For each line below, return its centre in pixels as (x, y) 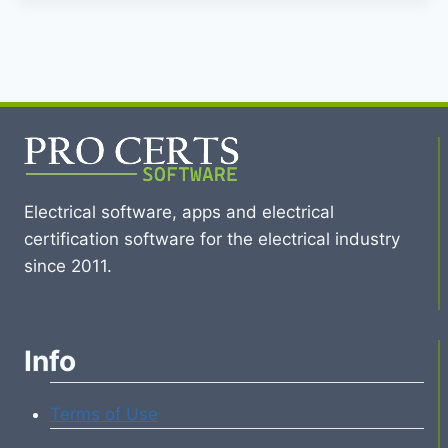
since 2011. (68, 266)
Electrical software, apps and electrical (179, 212)
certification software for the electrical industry (212, 239)
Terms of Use (103, 414)
